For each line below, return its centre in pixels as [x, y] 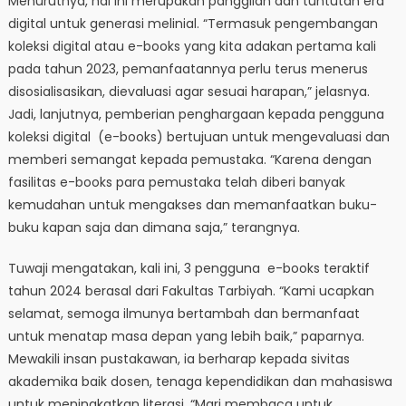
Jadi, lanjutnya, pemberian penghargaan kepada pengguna [196, 115]
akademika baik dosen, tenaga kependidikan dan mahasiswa [200, 382]
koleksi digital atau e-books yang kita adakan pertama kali [192, 47]
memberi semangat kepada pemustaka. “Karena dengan [189, 160]
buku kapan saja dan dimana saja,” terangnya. [154, 228]
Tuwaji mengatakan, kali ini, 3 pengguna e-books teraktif [188, 269]
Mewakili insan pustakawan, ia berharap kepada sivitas [179, 359]
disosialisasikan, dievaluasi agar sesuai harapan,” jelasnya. [188, 92]
